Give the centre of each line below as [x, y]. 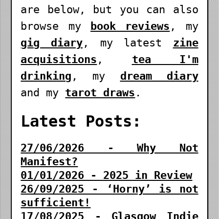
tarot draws [100, 92]
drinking [46, 76]
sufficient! [56, 202]
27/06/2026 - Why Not [109, 148]
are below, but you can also [109, 9]
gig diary [52, 43]
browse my [55, 26]
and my [43, 92]
